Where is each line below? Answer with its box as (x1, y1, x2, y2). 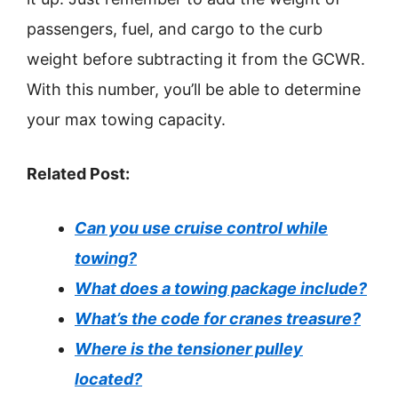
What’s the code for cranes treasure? (75, 309, 361, 328)
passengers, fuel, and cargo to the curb (27, 20, 322, 38)
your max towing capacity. (27, 110, 226, 129)
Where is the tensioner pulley (75, 339, 303, 358)
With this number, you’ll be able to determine (27, 80, 361, 99)
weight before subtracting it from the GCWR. (27, 50, 365, 68)
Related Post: (27, 164, 130, 183)
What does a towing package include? (75, 279, 367, 298)
